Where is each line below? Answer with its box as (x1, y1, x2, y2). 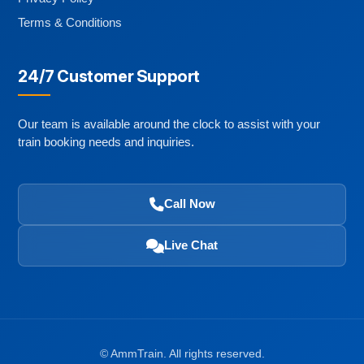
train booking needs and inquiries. (18, 134, 195, 149)
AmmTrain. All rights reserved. (110, 346, 265, 360)
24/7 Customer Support (18, 66, 200, 86)
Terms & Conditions (18, 15, 123, 29)
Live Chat (164, 238, 218, 252)
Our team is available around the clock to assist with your (18, 116, 321, 131)
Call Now (163, 197, 215, 210)
